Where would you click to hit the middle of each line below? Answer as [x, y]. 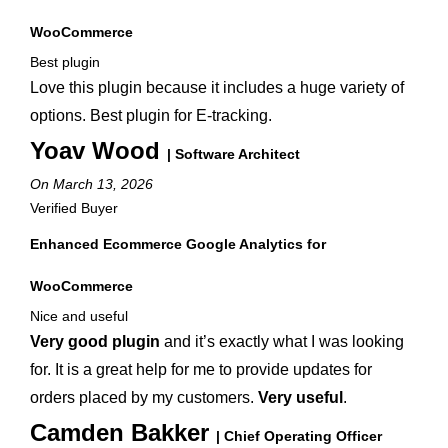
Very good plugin [95, 341]
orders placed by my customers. [144, 397]
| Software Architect [233, 154]
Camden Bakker [123, 432]
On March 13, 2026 [91, 184]
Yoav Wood [98, 150]
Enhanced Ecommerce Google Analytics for [178, 244]
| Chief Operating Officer [299, 436]
